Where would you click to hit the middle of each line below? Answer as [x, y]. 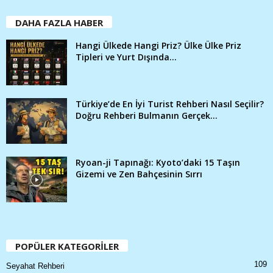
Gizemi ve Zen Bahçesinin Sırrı [139, 174]
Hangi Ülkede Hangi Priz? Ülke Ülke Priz [158, 46]
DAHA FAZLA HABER [59, 23]
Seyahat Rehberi [35, 266]
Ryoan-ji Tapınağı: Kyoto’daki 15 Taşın [158, 163]
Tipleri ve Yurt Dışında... [126, 57]
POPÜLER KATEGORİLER [67, 246]
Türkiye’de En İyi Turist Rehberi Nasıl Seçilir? [170, 104]
